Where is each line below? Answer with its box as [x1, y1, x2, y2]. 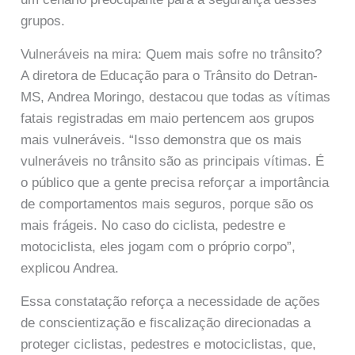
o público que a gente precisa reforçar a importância [21, 175, 330, 191]
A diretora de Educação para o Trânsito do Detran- [21, 68, 319, 84]
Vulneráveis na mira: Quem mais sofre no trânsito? [21, 47, 323, 63]
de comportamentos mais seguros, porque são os [21, 197, 315, 212]
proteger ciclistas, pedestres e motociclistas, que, [21, 337, 317, 353]
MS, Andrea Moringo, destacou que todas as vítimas [21, 90, 331, 105]
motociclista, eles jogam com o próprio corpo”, [21, 239, 296, 255]
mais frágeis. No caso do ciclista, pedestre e [21, 218, 286, 234]
